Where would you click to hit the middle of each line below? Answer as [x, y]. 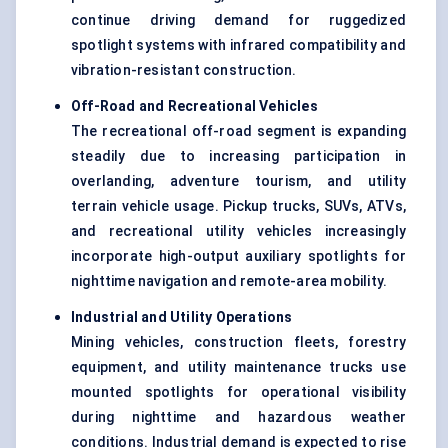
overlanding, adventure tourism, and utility [238, 181]
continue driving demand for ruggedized [238, 20]
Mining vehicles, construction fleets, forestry [238, 342]
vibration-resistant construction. [184, 70]
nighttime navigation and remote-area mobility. [229, 281]
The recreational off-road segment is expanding [238, 131]
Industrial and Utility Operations [182, 317]
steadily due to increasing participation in [238, 156]
